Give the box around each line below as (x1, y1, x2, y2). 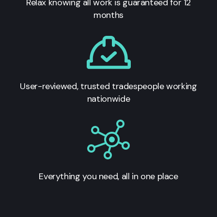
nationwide (87, 93, 130, 105)
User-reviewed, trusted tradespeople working (20, 80, 197, 92)
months (93, 9, 124, 21)
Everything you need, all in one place (39, 170, 178, 182)
